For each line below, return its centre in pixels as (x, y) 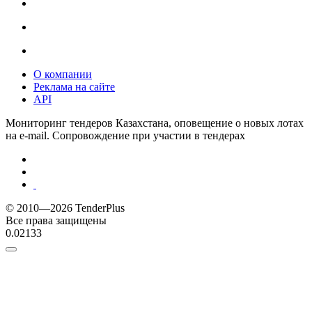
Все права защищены (56, 220)
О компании (63, 74)
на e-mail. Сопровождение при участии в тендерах (125, 135)
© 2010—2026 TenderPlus (65, 208)
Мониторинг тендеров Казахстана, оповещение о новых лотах (155, 123)
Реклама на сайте (74, 86)
